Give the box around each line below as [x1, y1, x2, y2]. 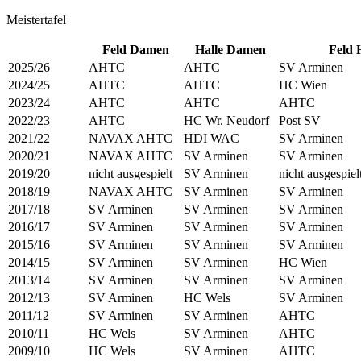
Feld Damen [102, 43, 169, 56]
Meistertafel [6, 13, 66, 27]
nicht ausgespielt [89, 167, 172, 180]
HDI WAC [184, 131, 239, 145]
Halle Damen [195, 43, 266, 56]
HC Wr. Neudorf [184, 114, 269, 127]
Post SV [279, 114, 321, 127]
